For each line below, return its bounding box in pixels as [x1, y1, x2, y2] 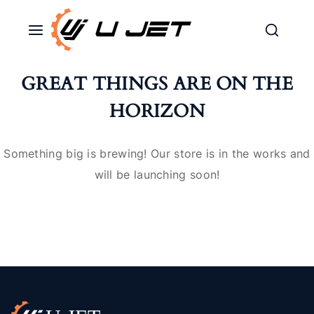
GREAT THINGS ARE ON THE [21, 71, 293, 96]
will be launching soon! [94, 168, 220, 182]
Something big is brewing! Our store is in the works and [4, 146, 310, 161]
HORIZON [109, 99, 205, 123]
